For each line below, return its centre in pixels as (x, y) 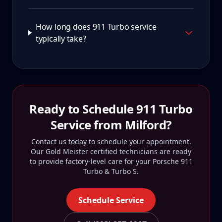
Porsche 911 (172, 161)
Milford (145, 125)
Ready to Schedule (83, 109)
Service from (88, 125)
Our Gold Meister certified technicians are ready (111, 151)
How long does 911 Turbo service (96, 27)
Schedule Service (111, 200)
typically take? (61, 39)
